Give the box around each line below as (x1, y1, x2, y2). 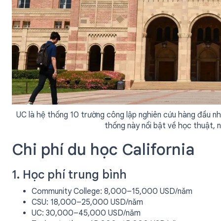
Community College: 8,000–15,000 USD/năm (32, 186, 192, 196)
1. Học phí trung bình (12, 167, 127, 182)
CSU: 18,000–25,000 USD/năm (32, 197, 143, 207)
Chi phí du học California (12, 140, 195, 159)
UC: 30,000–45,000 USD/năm (32, 208, 141, 218)
